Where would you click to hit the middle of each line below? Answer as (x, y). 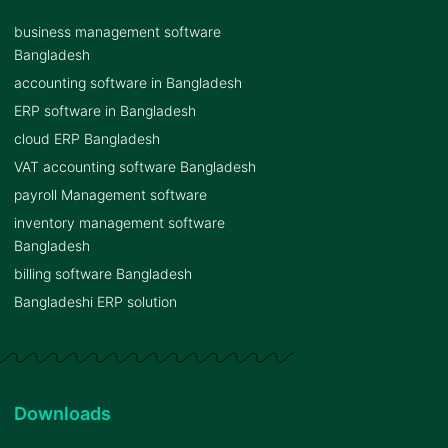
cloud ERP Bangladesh (87, 139)
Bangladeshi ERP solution (95, 302)
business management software (117, 32)
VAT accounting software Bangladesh (135, 167)
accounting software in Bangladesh (128, 83)
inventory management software (119, 223)
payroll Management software (110, 195)
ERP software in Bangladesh (105, 111)
